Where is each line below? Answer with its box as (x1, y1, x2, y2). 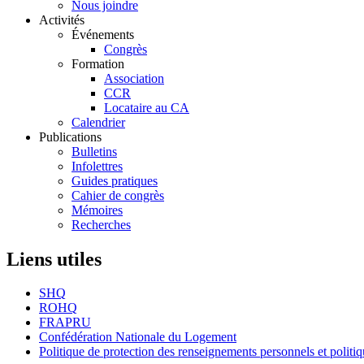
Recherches (71, 217, 131, 232)
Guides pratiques (71, 173, 158, 188)
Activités (39, 12, 84, 27)
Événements (71, 27, 134, 41)
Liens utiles (6, 248, 102, 270)
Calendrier (71, 115, 125, 129)
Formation (71, 56, 124, 71)
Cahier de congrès (71, 188, 164, 202)
